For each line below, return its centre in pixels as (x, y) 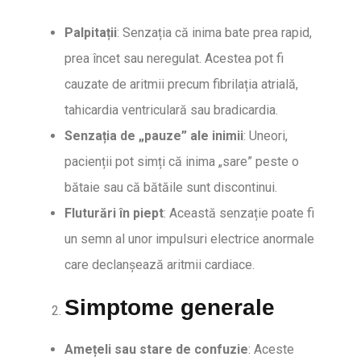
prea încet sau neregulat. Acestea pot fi (174, 58)
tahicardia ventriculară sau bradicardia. (171, 110)
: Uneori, (266, 136)
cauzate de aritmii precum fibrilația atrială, (181, 84)
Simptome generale (170, 307)
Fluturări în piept (114, 213)
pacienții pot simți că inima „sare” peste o (182, 162)
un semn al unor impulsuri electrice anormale (189, 239)
